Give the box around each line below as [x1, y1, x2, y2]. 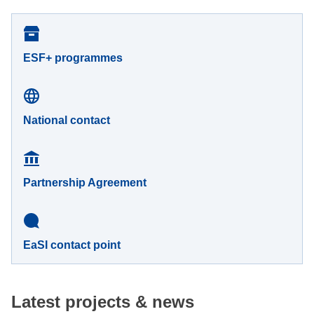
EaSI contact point [23, 238, 121, 251]
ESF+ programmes [23, 51, 123, 64]
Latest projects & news [11, 292, 194, 311]
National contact [23, 114, 110, 126]
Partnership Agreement [23, 176, 146, 189]
